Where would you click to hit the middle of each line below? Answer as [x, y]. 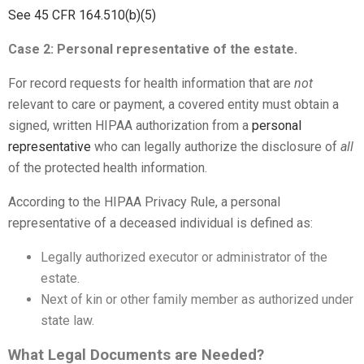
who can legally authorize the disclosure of [216, 147]
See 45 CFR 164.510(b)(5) [82, 15]
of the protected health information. [108, 168]
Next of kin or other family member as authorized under [197, 300]
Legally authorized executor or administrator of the [184, 258]
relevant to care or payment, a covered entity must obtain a [173, 105]
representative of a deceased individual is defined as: [160, 223]
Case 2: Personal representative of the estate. [153, 50]
